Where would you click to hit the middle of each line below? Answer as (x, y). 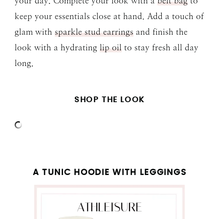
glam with (35, 32)
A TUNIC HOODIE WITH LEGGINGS (109, 173)
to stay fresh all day (160, 48)
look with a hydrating (57, 48)
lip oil (111, 48)
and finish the (161, 32)
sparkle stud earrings (94, 32)
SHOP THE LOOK (109, 100)
